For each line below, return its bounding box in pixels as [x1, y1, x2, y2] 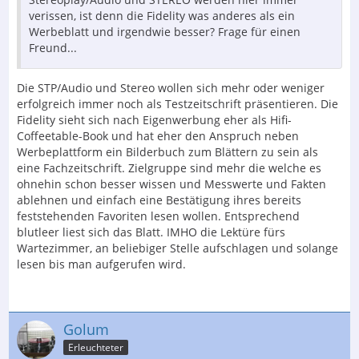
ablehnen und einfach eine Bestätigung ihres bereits [17, 192, 301, 208]
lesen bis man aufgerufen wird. [17, 256, 186, 272]
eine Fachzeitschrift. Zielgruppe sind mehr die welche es [17, 159, 321, 175]
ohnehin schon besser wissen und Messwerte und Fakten [17, 175, 326, 192]
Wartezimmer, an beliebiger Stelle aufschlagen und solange [17, 240, 338, 256]
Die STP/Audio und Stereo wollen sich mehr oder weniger [17, 79, 325, 95]
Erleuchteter [68, 341, 123, 355]
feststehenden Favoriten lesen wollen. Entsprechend [17, 208, 300, 224]
